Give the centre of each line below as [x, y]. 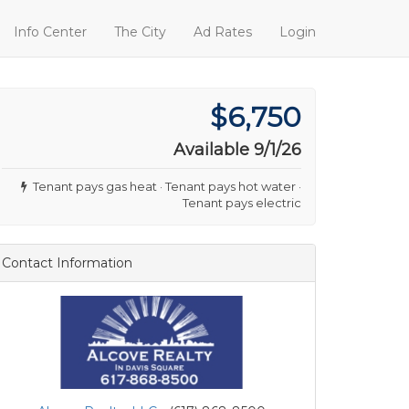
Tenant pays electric [242, 203]
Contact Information [67, 263]
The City [140, 32]
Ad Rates [223, 32]
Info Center [50, 32]
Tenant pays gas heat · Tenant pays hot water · [164, 186]
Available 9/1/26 [237, 150]
